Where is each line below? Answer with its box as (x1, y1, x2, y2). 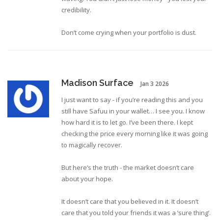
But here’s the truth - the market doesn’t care (61, 163, 194, 172)
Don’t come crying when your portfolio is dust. (61, 28, 196, 37)
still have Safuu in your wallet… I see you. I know (61, 107, 205, 116)
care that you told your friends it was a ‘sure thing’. (61, 208, 211, 218)
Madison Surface (61, 78, 134, 88)
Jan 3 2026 (140, 80, 169, 88)
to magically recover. (61, 140, 122, 150)
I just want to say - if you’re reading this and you (61, 95, 203, 105)
